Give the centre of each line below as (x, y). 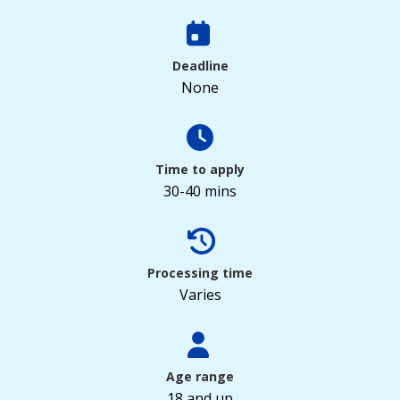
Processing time (200, 273)
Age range (200, 376)
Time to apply (200, 169)
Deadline (200, 66)
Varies (200, 295)
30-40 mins (200, 191)
